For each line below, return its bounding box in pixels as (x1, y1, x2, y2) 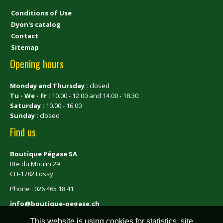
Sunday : (10, 111, 40, 120)
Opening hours (10, 56, 64, 72)
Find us (10, 124, 36, 140)
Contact (11, 31, 38, 40)
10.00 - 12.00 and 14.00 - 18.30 (52, 91, 138, 101)
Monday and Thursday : (10, 81, 90, 91)
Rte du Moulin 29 (10, 159, 60, 169)
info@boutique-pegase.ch (10, 199, 100, 209)
